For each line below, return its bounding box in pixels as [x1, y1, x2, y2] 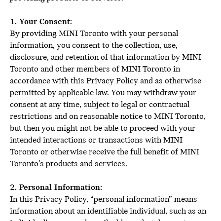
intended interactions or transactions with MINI [10, 136, 183, 145]
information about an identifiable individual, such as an [10, 207, 206, 216]
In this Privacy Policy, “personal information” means [10, 195, 197, 204]
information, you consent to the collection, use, [10, 41, 178, 50]
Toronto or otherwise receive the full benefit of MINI [10, 147, 199, 157]
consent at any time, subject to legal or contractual [10, 100, 189, 110]
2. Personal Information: [10, 183, 102, 192]
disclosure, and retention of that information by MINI [10, 53, 201, 62]
